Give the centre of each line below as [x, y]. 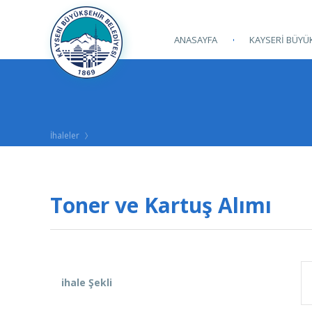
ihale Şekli [87, 282]
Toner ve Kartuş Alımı [161, 205]
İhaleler [65, 135]
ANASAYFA [196, 40]
